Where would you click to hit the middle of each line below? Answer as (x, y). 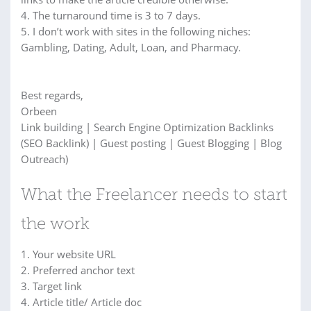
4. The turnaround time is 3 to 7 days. (111, 15)
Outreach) (44, 159)
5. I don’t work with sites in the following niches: (136, 31)
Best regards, (52, 95)
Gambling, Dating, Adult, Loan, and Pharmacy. (131, 47)
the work (55, 225)
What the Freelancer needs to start (154, 196)
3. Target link (51, 286)
